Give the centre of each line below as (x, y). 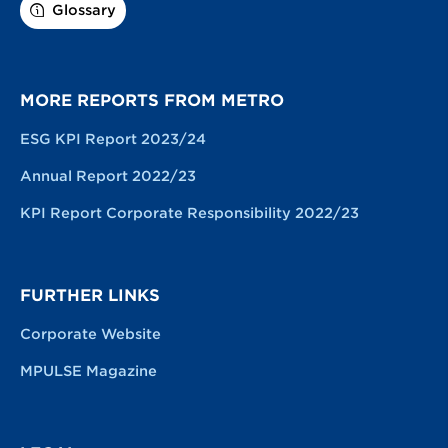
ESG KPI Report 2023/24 (113, 138)
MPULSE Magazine (88, 370)
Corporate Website (90, 333)
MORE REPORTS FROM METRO (152, 100)
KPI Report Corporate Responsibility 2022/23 (189, 212)
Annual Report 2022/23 (108, 175)
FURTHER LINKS (90, 295)
